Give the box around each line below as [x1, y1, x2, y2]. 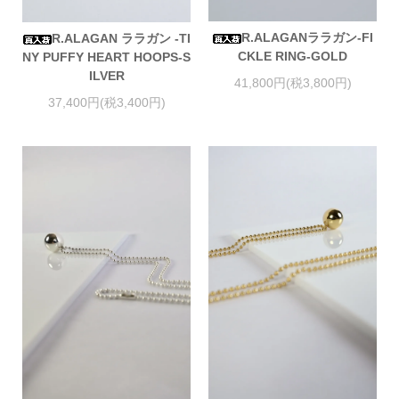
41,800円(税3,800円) [233, 75, 352, 90]
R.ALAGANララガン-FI [240, 30, 373, 45]
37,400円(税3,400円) [47, 94, 166, 110]
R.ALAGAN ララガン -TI [51, 31, 191, 46]
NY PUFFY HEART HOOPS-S [22, 50, 191, 65]
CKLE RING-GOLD [238, 49, 347, 64]
